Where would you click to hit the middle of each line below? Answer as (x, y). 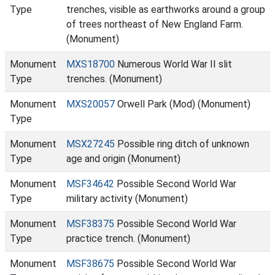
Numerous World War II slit (173, 64)
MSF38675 (90, 264)
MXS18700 (91, 64)
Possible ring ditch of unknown (182, 144)
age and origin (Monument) (123, 159)
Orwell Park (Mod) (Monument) (183, 104)
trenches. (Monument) (114, 79)
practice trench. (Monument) (128, 238)
